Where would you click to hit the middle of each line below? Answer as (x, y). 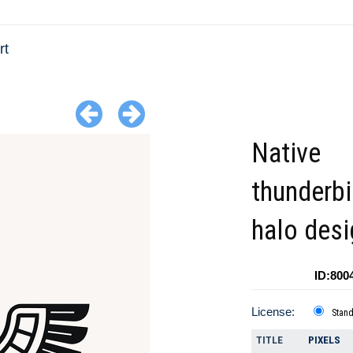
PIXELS (324, 340)
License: (273, 312)
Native (286, 153)
